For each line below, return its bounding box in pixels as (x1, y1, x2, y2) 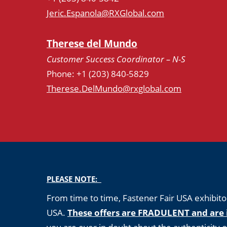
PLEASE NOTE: (47, 174, 101, 184)
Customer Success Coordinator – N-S (47, 53, 185, 65)
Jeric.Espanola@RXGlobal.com (47, 7, 164, 19)
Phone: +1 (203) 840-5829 (47, 68, 149, 80)
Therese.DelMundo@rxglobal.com (47, 83, 181, 95)
